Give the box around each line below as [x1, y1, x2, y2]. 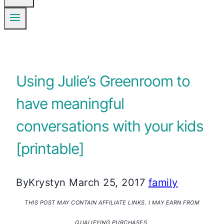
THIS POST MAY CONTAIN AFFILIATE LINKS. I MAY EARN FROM [24, 199, 199, 206]
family [148, 176, 178, 189]
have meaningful [16, 94, 124, 113]
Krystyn [28, 176, 66, 189]
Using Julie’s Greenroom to [16, 72, 190, 90]
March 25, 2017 [69, 176, 145, 189]
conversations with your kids [16, 117, 203, 135]
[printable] [16, 139, 84, 158]
